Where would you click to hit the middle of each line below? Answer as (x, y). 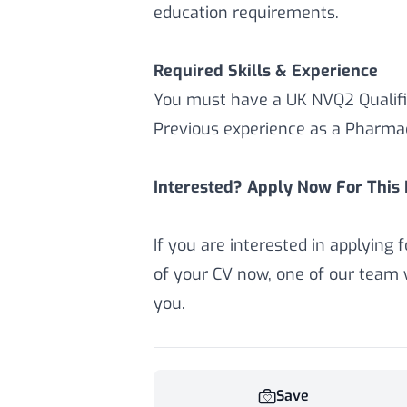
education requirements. (246, 13)
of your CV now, (213, 274)
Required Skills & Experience (266, 71)
